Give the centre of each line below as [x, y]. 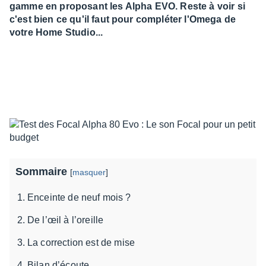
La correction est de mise [81, 243]
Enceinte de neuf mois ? [79, 197]
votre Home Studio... [56, 32]
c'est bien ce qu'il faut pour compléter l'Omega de [123, 19]
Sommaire [43, 172]
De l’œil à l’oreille [66, 220]
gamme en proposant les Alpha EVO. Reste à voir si [127, 6]
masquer [89, 172]
